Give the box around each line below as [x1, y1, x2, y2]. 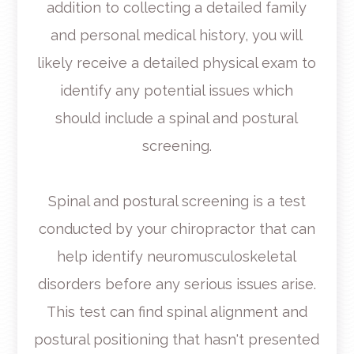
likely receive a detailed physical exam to [37, 54, 317, 71]
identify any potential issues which [60, 81, 294, 99]
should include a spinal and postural [55, 109, 299, 126]
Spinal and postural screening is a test [47, 192, 306, 209]
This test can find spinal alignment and [46, 303, 307, 320]
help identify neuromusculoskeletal [57, 247, 297, 265]
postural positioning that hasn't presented [34, 330, 320, 348]
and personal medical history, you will [51, 26, 303, 43]
